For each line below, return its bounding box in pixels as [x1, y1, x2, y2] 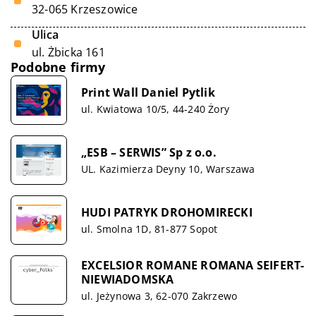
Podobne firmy [11, 59, 106, 75]
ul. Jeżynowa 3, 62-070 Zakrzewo [81, 288, 238, 303]
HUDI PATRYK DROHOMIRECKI [81, 204, 253, 220]
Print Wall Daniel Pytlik [81, 84, 215, 100]
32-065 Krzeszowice [32, 1, 138, 17]
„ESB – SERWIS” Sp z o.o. [81, 144, 217, 160]
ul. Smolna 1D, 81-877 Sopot [81, 221, 218, 236]
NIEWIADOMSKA [81, 271, 174, 287]
